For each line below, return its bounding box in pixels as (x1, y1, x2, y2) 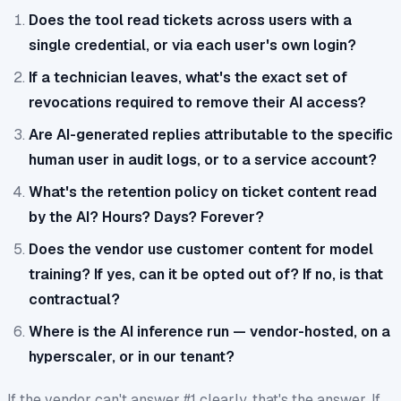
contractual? (29, 289, 120, 309)
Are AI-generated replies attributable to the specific (29, 124, 393, 144)
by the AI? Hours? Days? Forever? (29, 207, 264, 226)
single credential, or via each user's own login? (29, 35, 356, 55)
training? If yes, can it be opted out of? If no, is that (29, 264, 383, 284)
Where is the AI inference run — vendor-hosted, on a (29, 321, 390, 341)
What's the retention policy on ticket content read (29, 182, 377, 201)
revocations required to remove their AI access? (29, 92, 366, 112)
